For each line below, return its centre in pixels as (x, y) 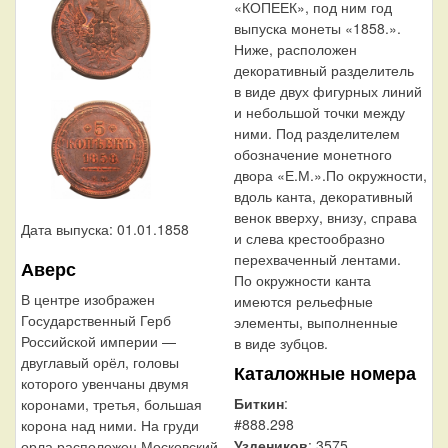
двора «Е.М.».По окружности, (330, 175)
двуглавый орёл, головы (100, 361)
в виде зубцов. (280, 343)
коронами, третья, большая (111, 403)
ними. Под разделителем (316, 133)
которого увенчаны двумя (105, 382)
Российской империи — (98, 340)
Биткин (258, 403)
